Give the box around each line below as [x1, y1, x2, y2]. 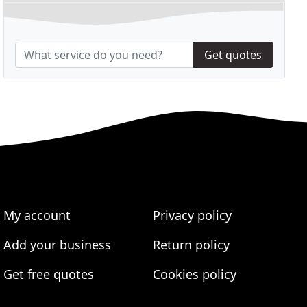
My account [3, 207, 71, 224]
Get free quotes [3, 266, 95, 283]
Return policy [152, 236, 230, 254]
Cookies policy [152, 266, 236, 283]
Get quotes [204, 47, 262, 63]
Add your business [3, 236, 112, 254]
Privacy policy [152, 207, 232, 224]
